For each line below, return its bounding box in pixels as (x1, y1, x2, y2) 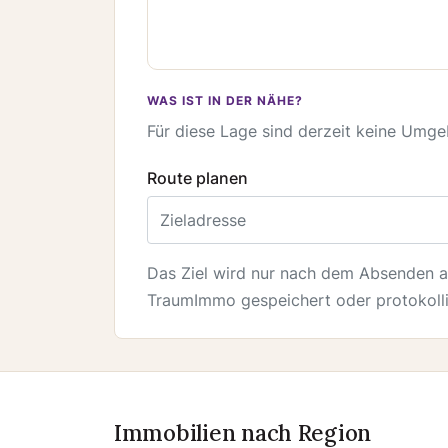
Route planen (147, 167, 248, 188)
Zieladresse (146, 196, 232, 217)
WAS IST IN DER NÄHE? (147, 93, 303, 109)
